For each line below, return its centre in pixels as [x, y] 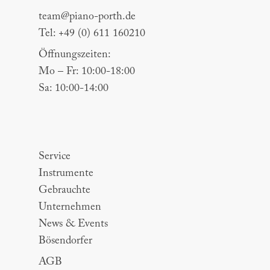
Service [55, 157]
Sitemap [52, 131]
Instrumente [66, 174]
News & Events [73, 224]
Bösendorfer [65, 241]
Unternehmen [70, 208]
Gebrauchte [64, 191]
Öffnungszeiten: [75, 55]
